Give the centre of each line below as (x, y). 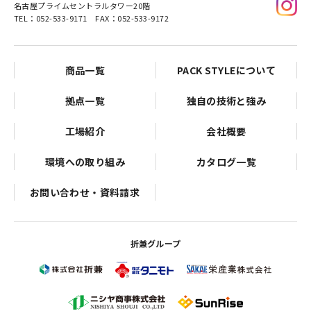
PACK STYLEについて (226, 70)
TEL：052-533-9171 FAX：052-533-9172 (92, 18)
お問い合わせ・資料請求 (85, 192)
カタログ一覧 (226, 161)
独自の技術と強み (226, 100)
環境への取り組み (85, 161)
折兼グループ (155, 243)
